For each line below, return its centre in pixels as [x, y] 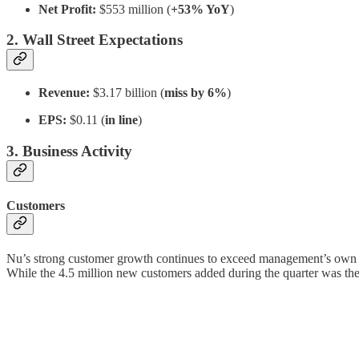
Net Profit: [67, 9]
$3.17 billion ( [127, 93]
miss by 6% [196, 93]
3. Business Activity [69, 151]
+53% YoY [200, 9]
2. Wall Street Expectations [95, 40]
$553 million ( [133, 9]
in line [121, 120]
